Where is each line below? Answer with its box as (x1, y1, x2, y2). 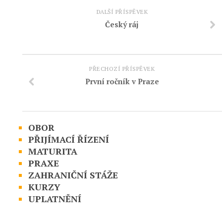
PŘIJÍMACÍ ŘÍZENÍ (28, 133, 109, 145)
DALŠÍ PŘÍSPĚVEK (96, 7, 148, 15)
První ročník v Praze (85, 76, 159, 86)
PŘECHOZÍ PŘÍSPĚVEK (89, 64, 155, 72)
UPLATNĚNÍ (28, 192, 81, 205)
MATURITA (28, 145, 77, 157)
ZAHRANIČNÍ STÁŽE (28, 168, 118, 181)
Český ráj (105, 19, 139, 29)
